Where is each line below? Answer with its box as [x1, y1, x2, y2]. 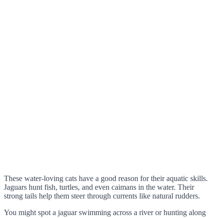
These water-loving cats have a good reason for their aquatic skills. [4, 174, 208, 182]
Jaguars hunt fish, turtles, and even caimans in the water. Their [4, 182, 194, 191]
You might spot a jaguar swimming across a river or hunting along [4, 208, 206, 217]
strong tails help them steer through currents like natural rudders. [4, 191, 200, 200]
